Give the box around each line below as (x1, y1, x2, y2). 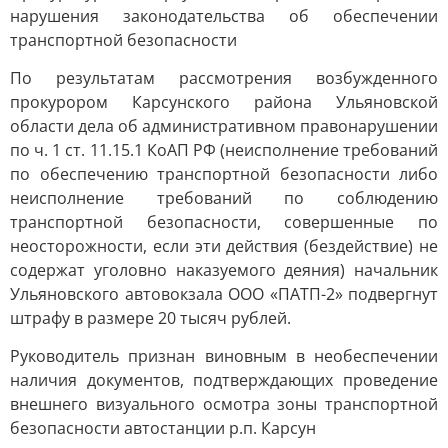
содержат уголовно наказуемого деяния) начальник (10, 259, 438, 281)
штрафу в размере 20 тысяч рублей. (10, 307, 291, 329)
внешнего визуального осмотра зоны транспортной (10, 393, 438, 415)
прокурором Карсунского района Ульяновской (10, 91, 438, 113)
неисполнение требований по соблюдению (10, 187, 438, 209)
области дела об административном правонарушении (10, 115, 438, 137)
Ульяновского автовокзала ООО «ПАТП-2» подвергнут (10, 283, 438, 305)
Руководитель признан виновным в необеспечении (10, 345, 438, 367)
